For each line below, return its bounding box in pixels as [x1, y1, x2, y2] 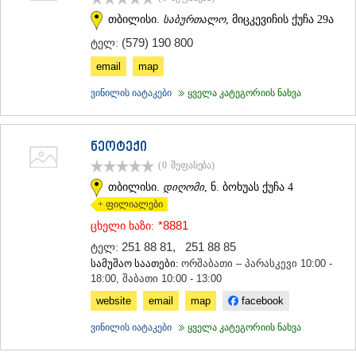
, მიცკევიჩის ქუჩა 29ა [226, 13, 334, 25]
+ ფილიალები [91, 199, 163, 211]
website [96, 295, 131, 308]
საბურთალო [163, 13, 226, 25]
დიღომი [163, 180, 204, 193]
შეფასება [171, 159, 212, 171]
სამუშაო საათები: [91, 257, 181, 270]
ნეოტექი [91, 139, 147, 156]
